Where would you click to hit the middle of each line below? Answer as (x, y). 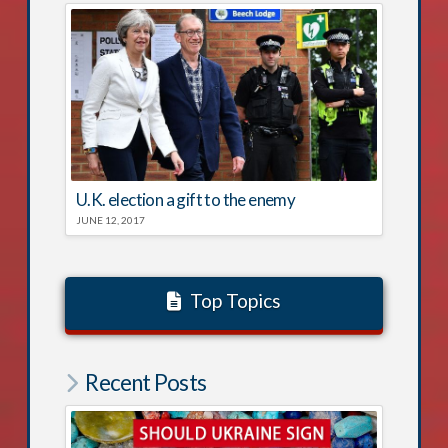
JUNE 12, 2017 (110, 220)
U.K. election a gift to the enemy (185, 200)
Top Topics (236, 301)
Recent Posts (145, 382)
